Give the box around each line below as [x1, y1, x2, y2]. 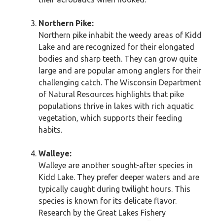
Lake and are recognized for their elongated [38, 42, 194, 51]
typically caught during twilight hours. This [38, 184, 190, 193]
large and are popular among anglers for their [38, 66, 201, 75]
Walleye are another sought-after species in [38, 161, 193, 170]
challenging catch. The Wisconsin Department [38, 78, 201, 87]
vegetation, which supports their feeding [38, 113, 182, 122]
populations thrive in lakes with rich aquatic [38, 102, 194, 110]
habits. [38, 125, 62, 134]
